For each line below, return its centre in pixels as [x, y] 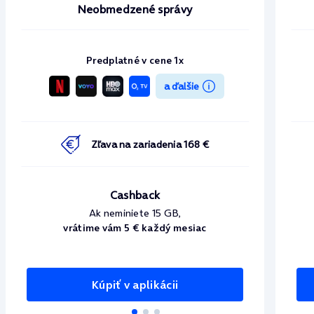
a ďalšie [181, 86]
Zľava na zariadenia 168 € [150, 144]
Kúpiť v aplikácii [135, 285]
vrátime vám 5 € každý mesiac [135, 228]
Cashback [135, 195]
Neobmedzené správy [135, 9]
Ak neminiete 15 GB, [135, 213]
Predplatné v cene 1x [135, 61]
